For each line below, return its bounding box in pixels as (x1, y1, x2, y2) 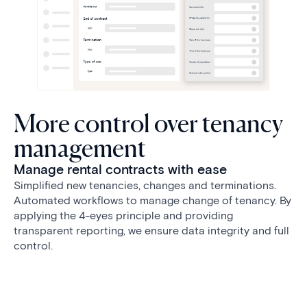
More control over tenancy (14, 108, 283, 138)
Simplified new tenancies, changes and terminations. (14, 178, 276, 192)
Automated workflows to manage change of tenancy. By (14, 193, 291, 207)
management (14, 132, 146, 163)
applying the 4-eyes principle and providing (14, 208, 233, 222)
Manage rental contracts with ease (14, 160, 227, 177)
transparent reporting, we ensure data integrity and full (14, 223, 289, 237)
